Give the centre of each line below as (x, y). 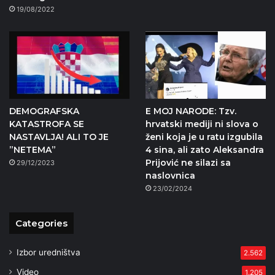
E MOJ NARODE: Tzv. (191, 111)
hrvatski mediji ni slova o (202, 124)
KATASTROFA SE (47, 124)
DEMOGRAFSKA (44, 111)
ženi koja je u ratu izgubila (204, 137)
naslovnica (170, 176)
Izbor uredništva (48, 253)
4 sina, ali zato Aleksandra (204, 150)
